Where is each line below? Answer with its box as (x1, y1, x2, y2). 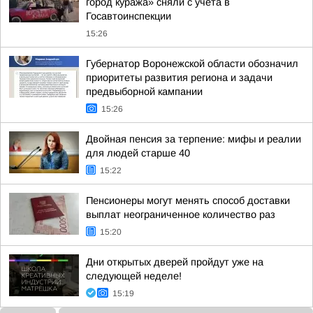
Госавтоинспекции (86, 10, 171, 22)
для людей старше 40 (86, 147, 190, 159)
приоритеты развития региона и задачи (86, 72, 272, 83)
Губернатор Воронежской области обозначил (86, 58, 298, 69)
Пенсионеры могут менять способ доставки (86, 195, 290, 206)
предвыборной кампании (86, 86, 203, 97)
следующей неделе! (86, 270, 182, 282)
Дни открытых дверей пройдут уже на (86, 256, 263, 268)
